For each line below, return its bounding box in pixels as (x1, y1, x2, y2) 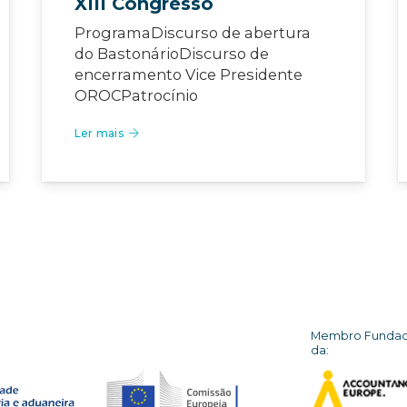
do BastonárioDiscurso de (74, 45, 269, 64)
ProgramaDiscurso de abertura (74, 24, 311, 43)
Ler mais (74, 126, 124, 141)
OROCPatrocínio (74, 86, 198, 105)
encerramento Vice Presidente (74, 65, 303, 84)
